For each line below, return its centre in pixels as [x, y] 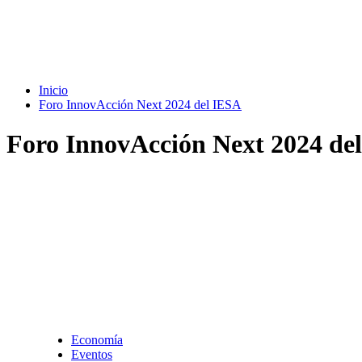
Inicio [53, 90]
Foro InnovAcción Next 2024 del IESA [140, 105]
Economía [97, 339]
